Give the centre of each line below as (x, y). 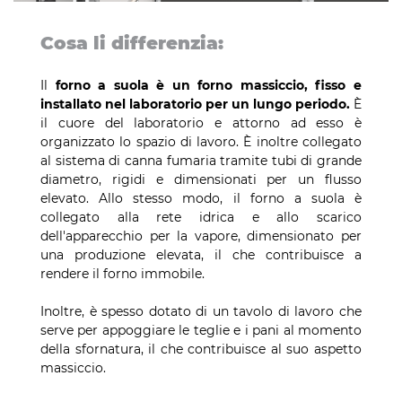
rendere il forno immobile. (122, 274)
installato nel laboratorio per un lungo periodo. (195, 105)
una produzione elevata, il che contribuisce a (201, 255)
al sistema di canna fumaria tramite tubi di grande (201, 161)
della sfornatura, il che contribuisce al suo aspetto (201, 350)
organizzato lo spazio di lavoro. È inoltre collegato (201, 142)
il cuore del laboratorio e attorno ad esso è (201, 123)
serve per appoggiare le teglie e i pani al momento (201, 331)
